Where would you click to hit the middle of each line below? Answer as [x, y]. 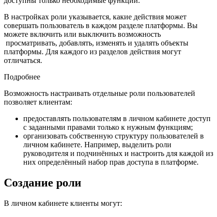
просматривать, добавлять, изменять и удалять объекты [96, 43]
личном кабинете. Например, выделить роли [97, 145]
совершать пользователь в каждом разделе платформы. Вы [101, 26]
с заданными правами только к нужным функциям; [108, 127]
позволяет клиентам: [38, 102]
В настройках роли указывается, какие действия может [95, 17]
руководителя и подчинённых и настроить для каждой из [118, 154]
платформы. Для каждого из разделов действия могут [93, 52]
